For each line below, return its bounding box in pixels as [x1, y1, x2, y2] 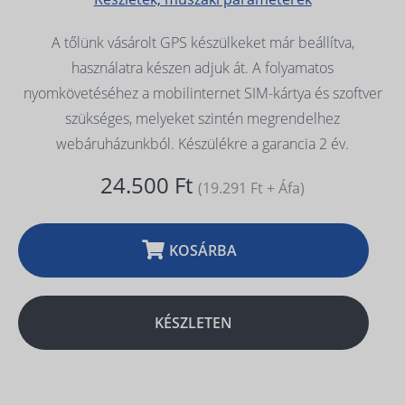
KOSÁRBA [168, 240, 237, 260]
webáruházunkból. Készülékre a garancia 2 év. [56, 133, 349, 154]
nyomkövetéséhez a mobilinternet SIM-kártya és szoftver [23, 82, 382, 103]
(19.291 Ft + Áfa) [198, 177, 305, 198]
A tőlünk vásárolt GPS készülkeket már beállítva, [51, 32, 354, 52]
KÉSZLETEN [155, 312, 232, 333]
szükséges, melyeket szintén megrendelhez [65, 108, 340, 128]
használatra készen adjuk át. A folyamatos [71, 57, 334, 78]
